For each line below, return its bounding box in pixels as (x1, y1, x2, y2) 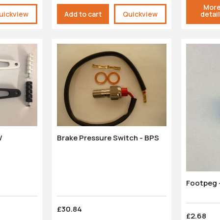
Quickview (123, 9, 158, 19)
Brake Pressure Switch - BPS (56, 132, 159, 143)
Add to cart (64, 9, 102, 19)
